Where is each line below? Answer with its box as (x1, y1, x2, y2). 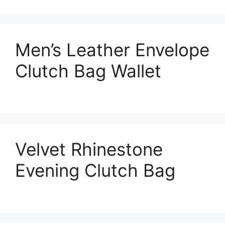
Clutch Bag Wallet (15, 60, 161, 81)
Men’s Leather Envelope (15, 39, 209, 60)
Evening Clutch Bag (15, 159, 175, 181)
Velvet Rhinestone (15, 138, 163, 160)
